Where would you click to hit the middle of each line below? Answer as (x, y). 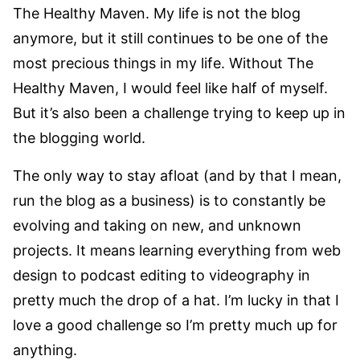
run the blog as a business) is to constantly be (169, 201)
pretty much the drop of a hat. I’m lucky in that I (176, 301)
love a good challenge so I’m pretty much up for (175, 325)
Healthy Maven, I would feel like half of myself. (170, 88)
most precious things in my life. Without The (163, 63)
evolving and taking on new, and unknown (157, 226)
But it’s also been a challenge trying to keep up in (179, 113)
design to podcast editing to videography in (162, 276)
